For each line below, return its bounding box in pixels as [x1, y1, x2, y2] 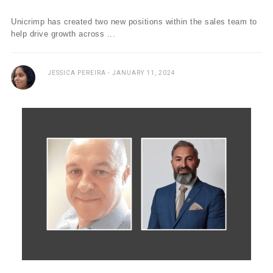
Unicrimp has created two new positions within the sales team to [11, 17, 257, 26]
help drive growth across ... [11, 29, 115, 38]
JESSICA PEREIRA [48, 69, 106, 76]
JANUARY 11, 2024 [112, 69, 175, 76]
